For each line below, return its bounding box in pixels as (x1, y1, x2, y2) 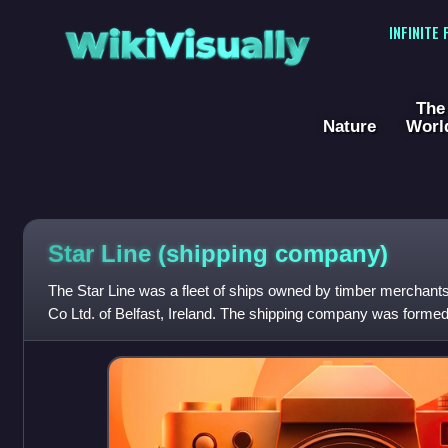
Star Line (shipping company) (47, 239, 388, 267)
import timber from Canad (47, 328, 215, 346)
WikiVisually (58, 11, 316, 66)
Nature (323, 116, 376, 137)
